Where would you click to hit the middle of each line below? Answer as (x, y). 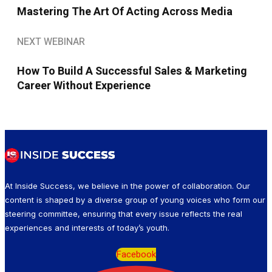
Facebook (136, 254)
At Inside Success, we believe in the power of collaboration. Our (127, 186)
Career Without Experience (84, 86)
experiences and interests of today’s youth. (87, 228)
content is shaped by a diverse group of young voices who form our (135, 200)
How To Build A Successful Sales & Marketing (132, 71)
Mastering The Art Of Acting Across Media (125, 12)
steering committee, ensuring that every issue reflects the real (124, 214)
